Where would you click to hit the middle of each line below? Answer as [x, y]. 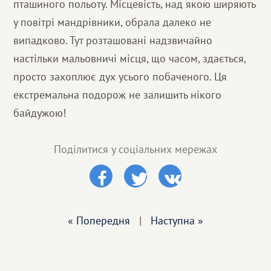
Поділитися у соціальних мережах [135, 149]
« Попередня [99, 220]
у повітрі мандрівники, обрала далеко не [113, 22]
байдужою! [40, 113]
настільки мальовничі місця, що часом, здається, [130, 58]
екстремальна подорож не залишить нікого [118, 95]
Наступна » [177, 220]
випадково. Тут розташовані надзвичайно [113, 40]
